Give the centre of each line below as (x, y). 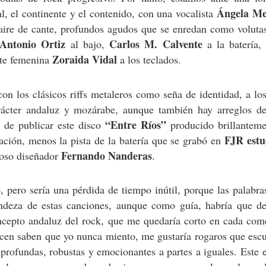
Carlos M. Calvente (156, 44)
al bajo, (88, 44)
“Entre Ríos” (135, 124)
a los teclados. (149, 60)
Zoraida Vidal (85, 60)
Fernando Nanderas (107, 155)
